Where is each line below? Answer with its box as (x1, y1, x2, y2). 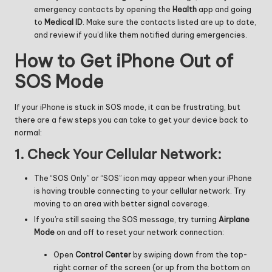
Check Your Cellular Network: (27, 146, 222, 163)
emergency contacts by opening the (34, 4, 172, 14)
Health (172, 4, 197, 14)
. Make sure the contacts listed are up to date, (83, 17, 256, 27)
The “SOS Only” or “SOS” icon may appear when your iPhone (34, 174, 252, 183)
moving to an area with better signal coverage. (34, 199, 209, 209)
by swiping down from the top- (131, 250, 247, 260)
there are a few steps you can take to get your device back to (15, 115, 248, 125)
